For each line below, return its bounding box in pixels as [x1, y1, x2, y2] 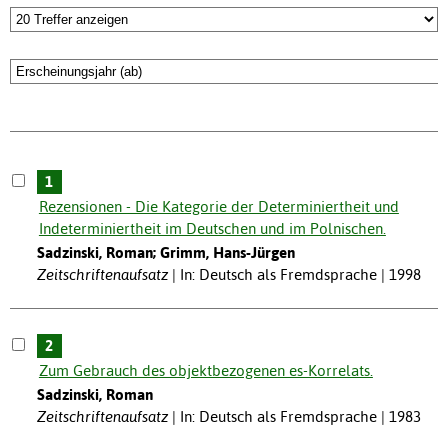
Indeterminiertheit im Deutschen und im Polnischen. [38, 220, 386, 238]
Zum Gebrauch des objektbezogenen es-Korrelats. [38, 362, 373, 380]
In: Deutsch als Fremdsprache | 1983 [179, 408, 421, 426]
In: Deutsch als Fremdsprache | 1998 [179, 266, 421, 284]
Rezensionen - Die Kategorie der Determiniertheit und [38, 198, 399, 216]
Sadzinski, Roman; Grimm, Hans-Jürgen [36, 244, 295, 262]
